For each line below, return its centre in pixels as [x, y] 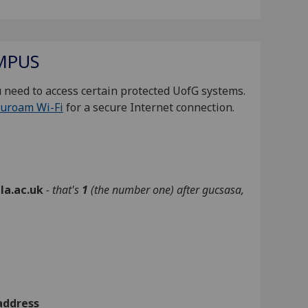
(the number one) [133, 190]
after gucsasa [209, 190]
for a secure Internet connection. [149, 108]
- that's [64, 190]
